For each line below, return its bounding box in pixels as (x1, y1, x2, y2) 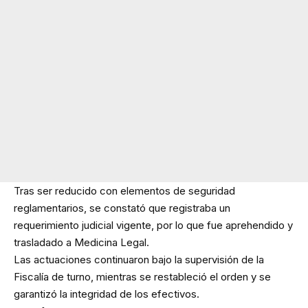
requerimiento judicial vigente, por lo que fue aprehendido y (14, 219, 293, 232)
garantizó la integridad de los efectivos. (14, 287, 199, 301)
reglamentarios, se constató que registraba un (14, 201, 230, 215)
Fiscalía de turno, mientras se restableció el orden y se (14, 270, 271, 284)
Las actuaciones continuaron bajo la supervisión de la (14, 253, 264, 267)
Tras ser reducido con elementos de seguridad (14, 184, 235, 198)
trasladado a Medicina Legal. (14, 236, 149, 250)
